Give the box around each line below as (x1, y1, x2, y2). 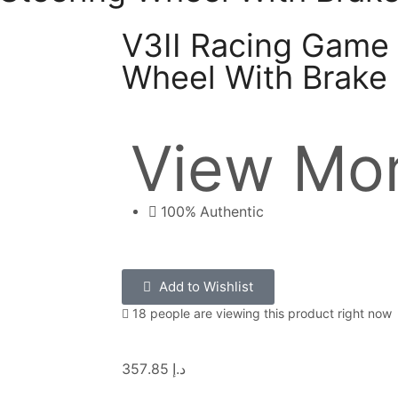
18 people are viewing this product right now (129, 306, 392, 322)
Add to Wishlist (159, 278, 253, 296)
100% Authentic (161, 203, 264, 221)
